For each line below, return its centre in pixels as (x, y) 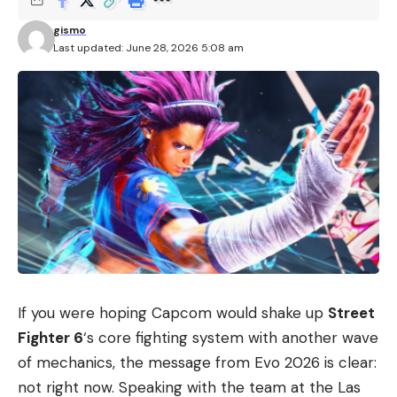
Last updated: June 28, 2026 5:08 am (149, 47)
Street (351, 313)
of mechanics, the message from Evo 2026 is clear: (197, 363)
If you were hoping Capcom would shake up (173, 313)
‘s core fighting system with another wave (231, 338)
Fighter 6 (51, 338)
